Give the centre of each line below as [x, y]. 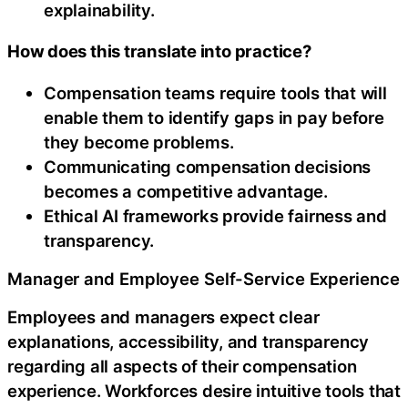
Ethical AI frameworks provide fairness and [215, 215]
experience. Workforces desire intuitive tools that [204, 390]
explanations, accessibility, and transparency [189, 341]
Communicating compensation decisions [208, 166]
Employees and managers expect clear [163, 316]
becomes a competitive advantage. [186, 191]
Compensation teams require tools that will [215, 92]
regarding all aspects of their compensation [182, 366]
